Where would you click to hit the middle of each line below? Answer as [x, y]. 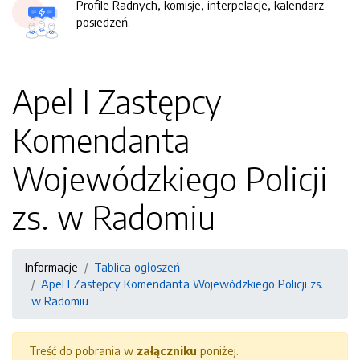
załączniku [167, 350]
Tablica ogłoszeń [137, 267]
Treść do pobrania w [83, 350]
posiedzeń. [103, 22]
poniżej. [218, 350]
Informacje [51, 267]
